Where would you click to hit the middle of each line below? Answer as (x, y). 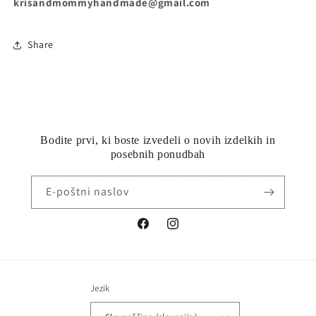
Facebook (158, 231)
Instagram (189, 231)
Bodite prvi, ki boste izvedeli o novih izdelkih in (158, 140)
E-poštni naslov (87, 192)
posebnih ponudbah (158, 154)
